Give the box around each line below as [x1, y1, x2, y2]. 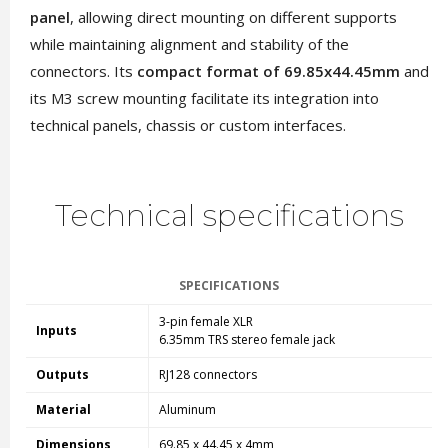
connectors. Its [29, 61, 137, 81]
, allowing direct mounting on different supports [69, 7, 397, 27]
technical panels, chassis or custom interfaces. [29, 115, 346, 135]
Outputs [35, 366, 89, 383]
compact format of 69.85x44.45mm [136, 61, 400, 81]
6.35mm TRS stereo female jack [158, 331, 335, 348]
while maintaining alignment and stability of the [29, 34, 349, 54]
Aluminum [158, 401, 216, 418]
